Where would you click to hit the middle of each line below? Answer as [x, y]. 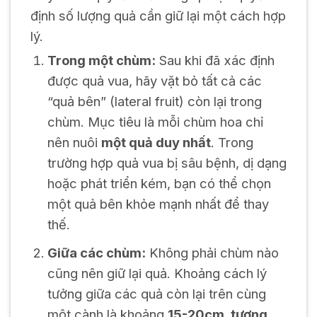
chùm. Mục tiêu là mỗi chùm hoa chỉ [155, 121]
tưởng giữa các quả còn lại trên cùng [156, 293]
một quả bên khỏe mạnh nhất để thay [158, 203]
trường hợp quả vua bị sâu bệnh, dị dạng [167, 162]
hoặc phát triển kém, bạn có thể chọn [159, 183]
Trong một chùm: [101, 60]
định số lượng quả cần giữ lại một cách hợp [158, 15]
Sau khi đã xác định [215, 60]
